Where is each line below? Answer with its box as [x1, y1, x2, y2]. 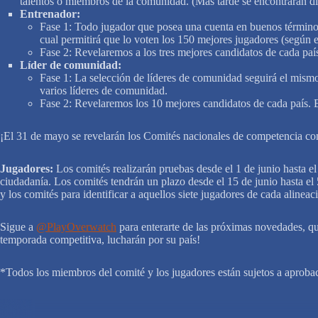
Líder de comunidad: [20, 58, 121, 71]
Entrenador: [20, 7, 80, 20]
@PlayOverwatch [36, 220, 116, 233]
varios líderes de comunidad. [40, 84, 168, 97]
